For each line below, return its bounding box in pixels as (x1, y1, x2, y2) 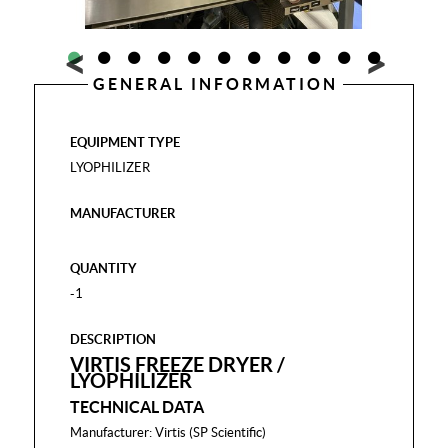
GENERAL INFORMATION (93, 75, 339, 93)
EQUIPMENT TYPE (70, 135, 181, 150)
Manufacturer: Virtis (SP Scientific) (70, 425, 267, 440)
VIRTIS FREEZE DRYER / (70, 353, 286, 376)
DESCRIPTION (70, 332, 157, 347)
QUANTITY (70, 261, 138, 276)
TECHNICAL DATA (70, 398, 205, 416)
